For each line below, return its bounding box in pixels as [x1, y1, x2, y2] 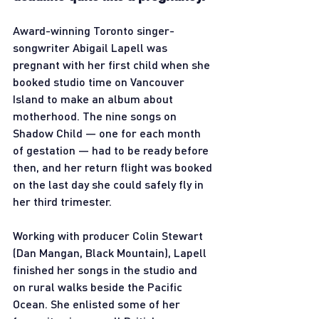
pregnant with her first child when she [13, 57, 213, 71]
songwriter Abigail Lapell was [13, 40, 170, 54]
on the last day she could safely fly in [13, 177, 206, 191]
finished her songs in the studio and [13, 262, 200, 276]
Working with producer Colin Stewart [13, 228, 206, 242]
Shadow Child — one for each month [13, 125, 204, 140]
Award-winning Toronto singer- [13, 23, 174, 37]
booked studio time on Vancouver [13, 74, 187, 88]
